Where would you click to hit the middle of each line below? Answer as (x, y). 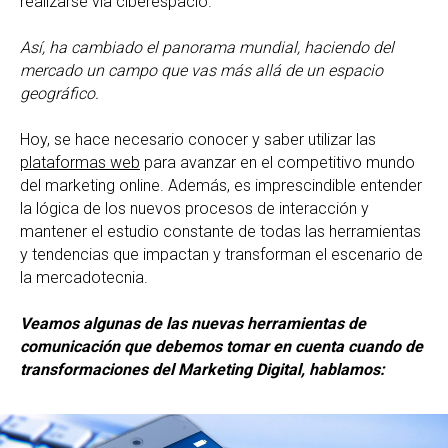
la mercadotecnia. (84, 278)
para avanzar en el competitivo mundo (277, 163)
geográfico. (59, 94)
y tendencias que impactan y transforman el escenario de (221, 255)
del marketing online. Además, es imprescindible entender (221, 186)
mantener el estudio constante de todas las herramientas (220, 232)
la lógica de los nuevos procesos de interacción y (194, 209)
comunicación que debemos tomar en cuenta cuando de (221, 347)
